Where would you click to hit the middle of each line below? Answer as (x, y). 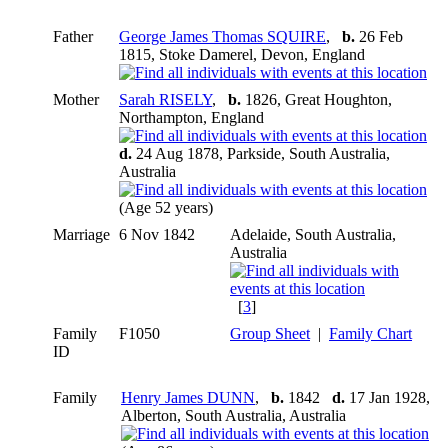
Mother (76, 99)
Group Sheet (270, 333)
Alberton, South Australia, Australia (233, 415)
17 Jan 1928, (387, 397)
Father (73, 36)
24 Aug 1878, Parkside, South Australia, (261, 153)
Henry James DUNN (188, 397)
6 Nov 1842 (159, 234)
